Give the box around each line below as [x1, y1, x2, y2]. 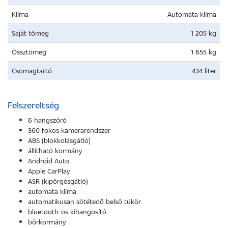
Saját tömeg [12, 28, 49, 38]
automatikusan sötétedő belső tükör [28, 196, 141, 206]
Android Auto [28, 156, 69, 165]
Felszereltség [8, 99, 59, 111]
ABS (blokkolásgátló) [28, 135, 91, 145]
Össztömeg [12, 47, 46, 56]
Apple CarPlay [28, 166, 70, 176]
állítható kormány [28, 146, 82, 155]
